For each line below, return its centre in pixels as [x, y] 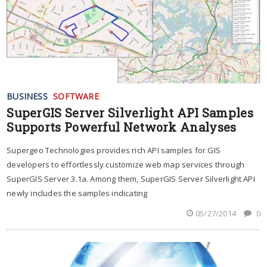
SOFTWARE [76, 97]
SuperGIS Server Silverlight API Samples [130, 113]
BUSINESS [27, 97]
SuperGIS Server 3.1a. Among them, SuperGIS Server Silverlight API [131, 179]
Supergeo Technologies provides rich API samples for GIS [114, 150]
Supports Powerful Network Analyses [122, 127]
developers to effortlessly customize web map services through [126, 165]
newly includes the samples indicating [77, 193]
